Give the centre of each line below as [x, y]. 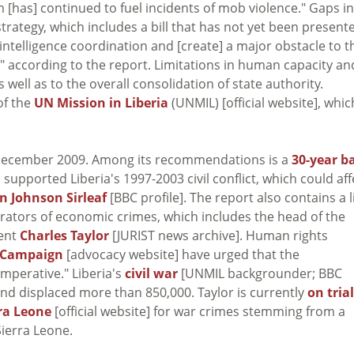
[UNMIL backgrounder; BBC [260, 273]
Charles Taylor [64, 235]
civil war [151, 273]
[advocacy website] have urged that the [181, 254]
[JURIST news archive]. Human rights [218, 235]
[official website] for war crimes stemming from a [198, 311]
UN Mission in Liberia [101, 102]
